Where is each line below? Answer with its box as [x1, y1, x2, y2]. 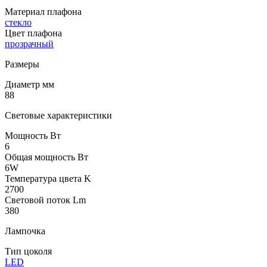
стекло [5, 17, 32, 27]
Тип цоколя [5, 246, 52, 256]
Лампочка [5, 225, 45, 236]
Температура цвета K [5, 173, 91, 184]
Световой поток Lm [5, 194, 86, 205]
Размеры [5, 58, 39, 69]
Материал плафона [5, 6, 82, 17]
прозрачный [5, 38, 54, 49]
